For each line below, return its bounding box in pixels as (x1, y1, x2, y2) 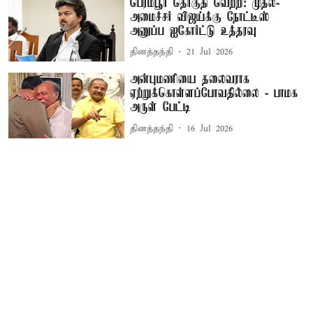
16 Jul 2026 (187, 122, 233, 135)
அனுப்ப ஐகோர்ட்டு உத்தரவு (130, 24, 257, 38)
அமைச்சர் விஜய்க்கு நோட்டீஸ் (130, 10, 270, 24)
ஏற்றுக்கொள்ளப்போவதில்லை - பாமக (130, 87, 298, 101)
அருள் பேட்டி (130, 101, 191, 115)
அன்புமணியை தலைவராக (130, 73, 250, 87)
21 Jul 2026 (187, 46, 233, 59)
